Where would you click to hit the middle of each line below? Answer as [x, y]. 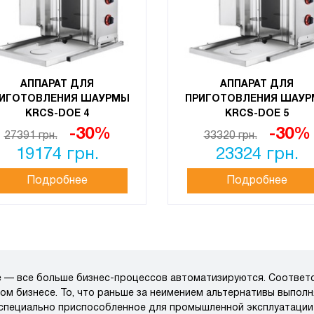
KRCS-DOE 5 [257, 114]
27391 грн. [30, 136]
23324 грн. [257, 155]
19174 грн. [57, 155]
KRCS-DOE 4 [57, 114]
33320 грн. [230, 136]
